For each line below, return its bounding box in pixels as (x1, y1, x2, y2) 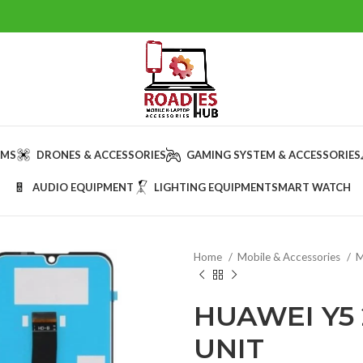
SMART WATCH (271, 180, 351, 194)
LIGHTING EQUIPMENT (154, 180, 271, 194)
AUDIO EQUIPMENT (32, 180, 134, 194)
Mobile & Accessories (237, 250, 343, 263)
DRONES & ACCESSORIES (36, 147, 166, 161)
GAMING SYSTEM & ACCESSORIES (186, 147, 361, 161)
